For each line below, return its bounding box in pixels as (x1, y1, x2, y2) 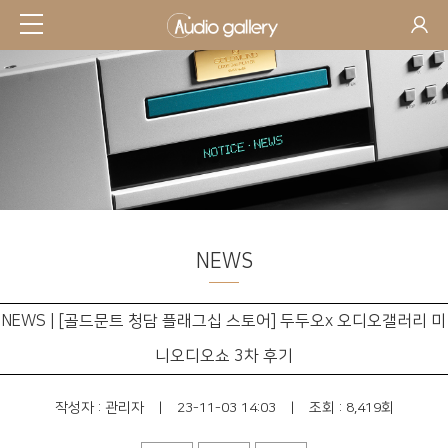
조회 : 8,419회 (308, 400, 394, 416)
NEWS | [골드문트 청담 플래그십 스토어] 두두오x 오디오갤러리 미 (2, 312, 446, 330)
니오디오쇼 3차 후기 (155, 347, 293, 365)
